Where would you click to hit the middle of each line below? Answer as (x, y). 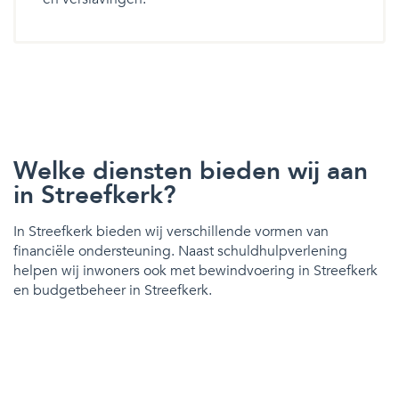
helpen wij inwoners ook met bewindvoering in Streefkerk (195, 270)
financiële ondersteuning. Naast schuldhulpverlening (180, 251)
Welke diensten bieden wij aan (191, 171)
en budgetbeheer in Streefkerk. (113, 290)
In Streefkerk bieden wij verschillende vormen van (171, 231)
